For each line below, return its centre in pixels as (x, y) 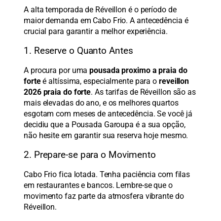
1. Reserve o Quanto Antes (78, 51)
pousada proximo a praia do (138, 70)
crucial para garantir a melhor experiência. (96, 31)
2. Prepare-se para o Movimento (90, 155)
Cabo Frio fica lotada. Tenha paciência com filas (107, 174)
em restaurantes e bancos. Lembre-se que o (98, 185)
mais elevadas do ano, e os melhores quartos (101, 103)
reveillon (174, 81)
